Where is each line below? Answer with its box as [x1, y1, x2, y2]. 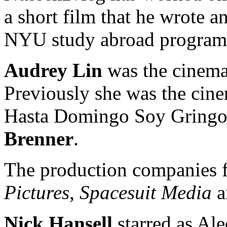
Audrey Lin [4, 59, 107, 81]
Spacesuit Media [80, 181, 212, 203]
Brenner [4, 128, 73, 149]
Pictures [4, 181, 69, 203]
